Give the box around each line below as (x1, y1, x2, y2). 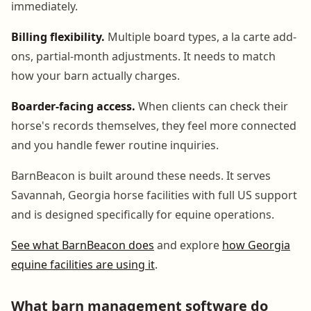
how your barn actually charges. (11, 67, 180, 83)
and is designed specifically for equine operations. (11, 206, 274, 222)
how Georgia (222, 237, 290, 253)
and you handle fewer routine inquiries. (11, 137, 219, 153)
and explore (154, 237, 222, 253)
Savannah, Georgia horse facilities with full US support (11, 187, 297, 203)
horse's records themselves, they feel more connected (11, 117, 296, 133)
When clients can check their (135, 98, 288, 114)
